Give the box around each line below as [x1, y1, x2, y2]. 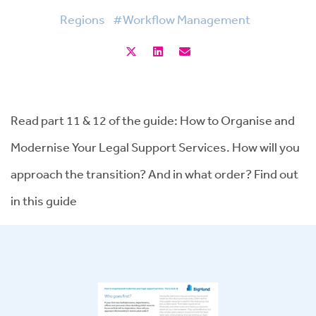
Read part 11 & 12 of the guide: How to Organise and [11, 112, 295, 128]
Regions [60, 11, 105, 27]
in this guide [11, 193, 77, 208]
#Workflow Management [113, 11, 250, 27]
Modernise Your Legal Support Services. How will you [11, 139, 300, 154]
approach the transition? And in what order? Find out [11, 166, 298, 181]
